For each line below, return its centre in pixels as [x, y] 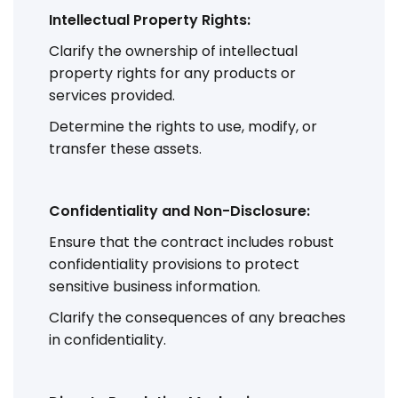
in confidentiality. [107, 339]
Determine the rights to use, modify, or [183, 126]
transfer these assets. [125, 148]
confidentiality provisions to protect [174, 264]
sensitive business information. [155, 286]
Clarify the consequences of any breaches [197, 317]
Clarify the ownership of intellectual [173, 51]
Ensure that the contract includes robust [191, 242]
